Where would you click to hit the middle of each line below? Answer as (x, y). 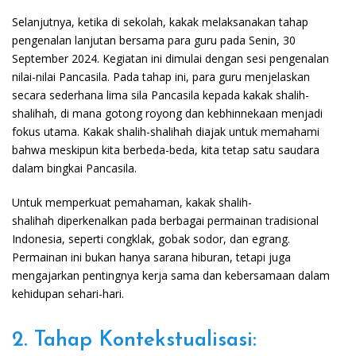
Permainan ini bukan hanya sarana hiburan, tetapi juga (151, 257)
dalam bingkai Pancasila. (74, 168)
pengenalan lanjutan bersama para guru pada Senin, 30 (154, 41)
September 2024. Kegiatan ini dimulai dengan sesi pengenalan (170, 59)
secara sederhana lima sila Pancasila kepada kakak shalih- (161, 95)
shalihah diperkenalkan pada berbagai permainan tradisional (165, 221)
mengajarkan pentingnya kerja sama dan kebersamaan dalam (171, 276)
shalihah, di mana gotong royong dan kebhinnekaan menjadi (167, 114)
